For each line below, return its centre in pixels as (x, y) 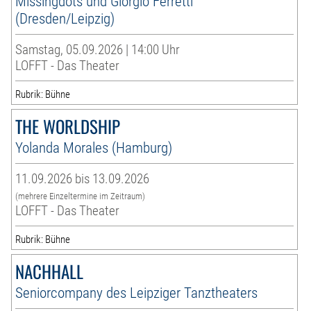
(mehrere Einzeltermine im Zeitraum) (81, 196)
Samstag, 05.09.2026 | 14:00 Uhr (98, 50)
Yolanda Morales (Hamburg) (94, 148)
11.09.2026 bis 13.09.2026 (83, 179)
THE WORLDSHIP (68, 126)
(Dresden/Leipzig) (65, 19)
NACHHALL (50, 271)
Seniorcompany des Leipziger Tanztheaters (137, 293)
